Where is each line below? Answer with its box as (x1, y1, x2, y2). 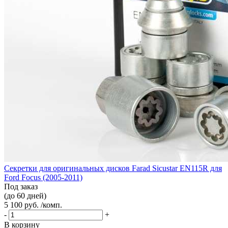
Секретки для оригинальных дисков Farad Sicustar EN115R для (4, 163, 222, 173)
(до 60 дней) (4, 191, 46, 200)
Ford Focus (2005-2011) (4, 173, 82, 182)
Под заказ (4, 182, 38, 191)
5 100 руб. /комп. (4, 200, 62, 209)
